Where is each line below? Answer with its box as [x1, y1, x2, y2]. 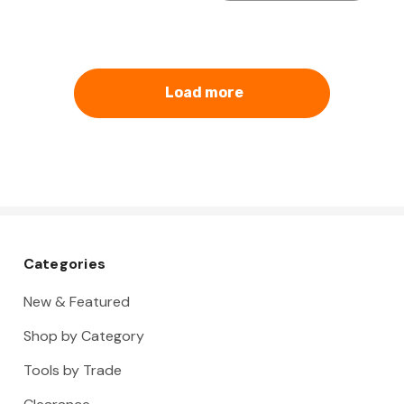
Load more [165, 84, 244, 102]
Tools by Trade [23, 361, 122, 381]
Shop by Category [23, 326, 144, 346]
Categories [23, 254, 106, 274]
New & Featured [23, 292, 130, 312]
